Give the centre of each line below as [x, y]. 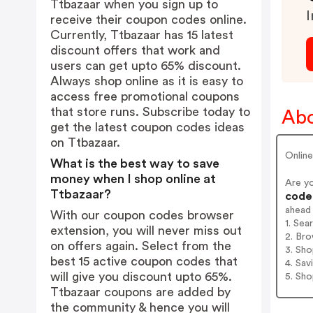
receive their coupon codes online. [148, 20]
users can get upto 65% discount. [146, 66]
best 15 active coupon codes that [144, 261]
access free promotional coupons [145, 96]
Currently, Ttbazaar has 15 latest [142, 35]
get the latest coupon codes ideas [147, 127]
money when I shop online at [133, 179]
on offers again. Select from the [141, 246]
